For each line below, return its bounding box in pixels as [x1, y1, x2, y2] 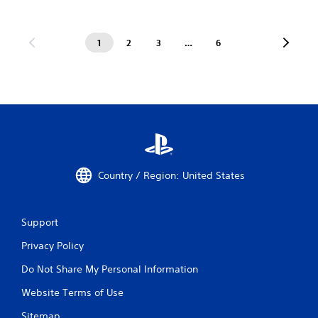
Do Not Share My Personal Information [21, 263, 198, 275]
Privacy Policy [21, 239, 84, 252]
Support [21, 216, 58, 229]
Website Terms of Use [21, 286, 124, 299]
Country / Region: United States [97, 168, 245, 182]
